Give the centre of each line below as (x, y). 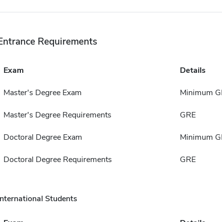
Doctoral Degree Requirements (57, 160)
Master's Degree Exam (42, 93)
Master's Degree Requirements (57, 115)
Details (193, 71)
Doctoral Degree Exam (43, 138)
